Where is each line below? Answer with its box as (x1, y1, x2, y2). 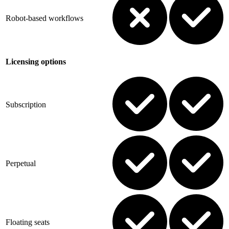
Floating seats (6, 217, 50, 226)
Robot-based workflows (6, 13, 83, 22)
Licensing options (6, 57, 66, 66)
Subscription (6, 100, 46, 109)
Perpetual (6, 158, 36, 168)
